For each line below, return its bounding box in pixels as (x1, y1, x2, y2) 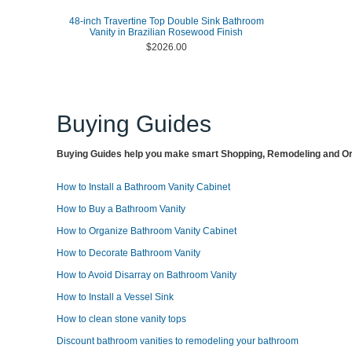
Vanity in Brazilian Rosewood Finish (90, 27, 243, 38)
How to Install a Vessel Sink (57, 291, 174, 302)
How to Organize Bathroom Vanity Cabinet (57, 225, 236, 236)
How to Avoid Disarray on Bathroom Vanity (57, 269, 236, 280)
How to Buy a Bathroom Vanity (57, 203, 185, 214)
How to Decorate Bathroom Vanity (57, 247, 200, 258)
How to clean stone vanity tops (57, 313, 186, 324)
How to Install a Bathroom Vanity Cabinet (57, 181, 230, 192)
